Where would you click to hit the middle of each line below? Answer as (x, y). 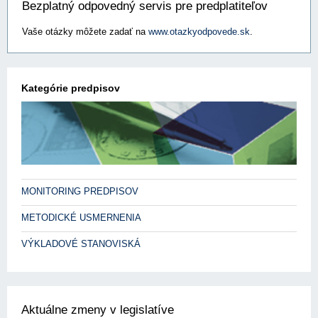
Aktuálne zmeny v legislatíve (98, 309)
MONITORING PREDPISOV (80, 192)
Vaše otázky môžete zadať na (85, 32)
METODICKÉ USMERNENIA (81, 218)
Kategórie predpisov (71, 88)
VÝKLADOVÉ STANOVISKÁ (81, 244)
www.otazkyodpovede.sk (199, 32)
